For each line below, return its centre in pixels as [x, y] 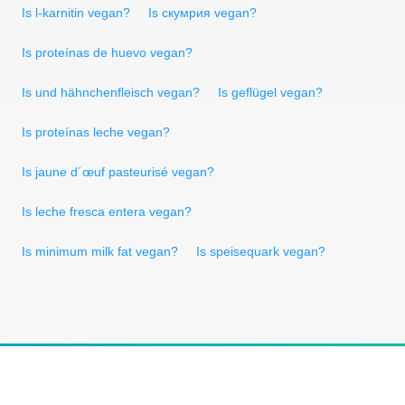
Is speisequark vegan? [261, 251]
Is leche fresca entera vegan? [107, 211]
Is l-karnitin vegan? [76, 12]
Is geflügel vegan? [270, 92]
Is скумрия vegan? [202, 12]
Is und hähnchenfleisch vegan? [111, 92]
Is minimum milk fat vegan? [100, 251]
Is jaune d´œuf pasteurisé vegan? [118, 171]
